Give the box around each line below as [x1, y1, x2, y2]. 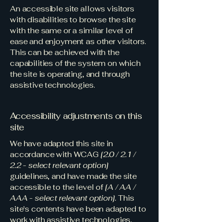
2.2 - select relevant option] [10, 161, 109, 170]
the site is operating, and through [10, 69, 130, 79]
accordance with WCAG [10, 150, 101, 159]
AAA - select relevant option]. [10, 193, 116, 203]
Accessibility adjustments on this [10, 111, 142, 121]
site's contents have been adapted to [10, 204, 146, 214]
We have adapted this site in [10, 139, 113, 148]
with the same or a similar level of [10, 26, 133, 35]
